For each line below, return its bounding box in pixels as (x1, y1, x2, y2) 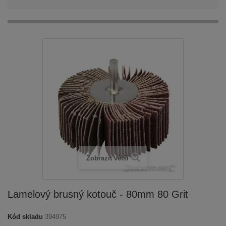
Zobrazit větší (86, 154, 129, 162)
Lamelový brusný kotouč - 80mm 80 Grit (8, 189, 188, 200)
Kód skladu (8, 213, 43, 221)
